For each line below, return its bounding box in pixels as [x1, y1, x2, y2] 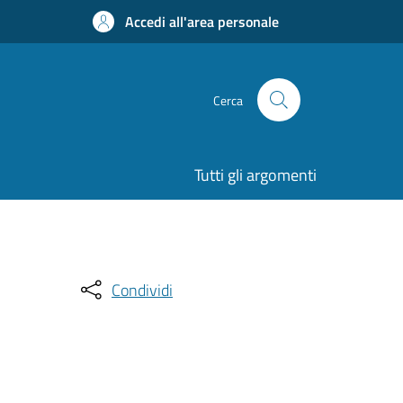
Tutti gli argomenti [194, 163, 317, 187]
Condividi [112, 277, 173, 302]
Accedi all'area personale [125, 11, 279, 32]
